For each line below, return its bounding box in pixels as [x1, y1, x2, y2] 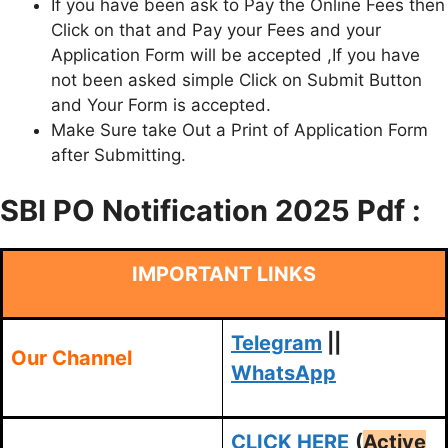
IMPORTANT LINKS [132, 261, 316, 286]
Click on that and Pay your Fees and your [51, 20, 381, 41]
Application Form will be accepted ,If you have [51, 45, 420, 66]
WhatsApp [231, 360, 336, 385]
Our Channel [11, 345, 132, 370]
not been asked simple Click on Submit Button [51, 70, 422, 91]
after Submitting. [51, 145, 186, 166]
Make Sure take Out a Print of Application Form [51, 120, 428, 141]
